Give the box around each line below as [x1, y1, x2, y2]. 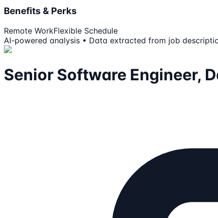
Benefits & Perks [4, 5, 77, 17]
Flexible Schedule [54, 25, 118, 36]
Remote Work [4, 25, 54, 36]
